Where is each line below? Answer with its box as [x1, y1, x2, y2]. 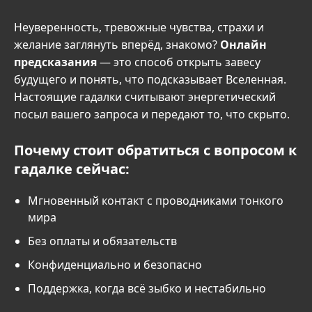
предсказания [14, 54, 97, 70]
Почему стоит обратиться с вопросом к [14, 141, 297, 160]
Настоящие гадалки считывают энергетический [14, 89, 276, 105]
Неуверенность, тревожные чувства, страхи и [14, 19, 264, 36]
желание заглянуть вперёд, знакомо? [14, 37, 220, 53]
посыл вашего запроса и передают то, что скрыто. [14, 107, 290, 123]
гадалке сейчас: [14, 159, 130, 179]
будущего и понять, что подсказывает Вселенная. [14, 72, 286, 88]
